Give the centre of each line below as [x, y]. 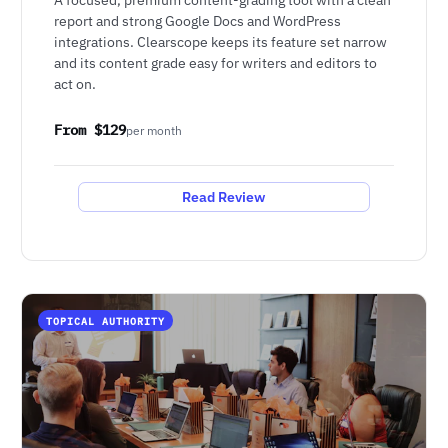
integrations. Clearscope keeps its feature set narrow [221, 41]
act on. [75, 83]
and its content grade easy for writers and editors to [216, 62]
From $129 [90, 130]
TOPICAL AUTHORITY [105, 320]
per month [154, 131]
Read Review [224, 196]
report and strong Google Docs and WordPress [198, 20]
